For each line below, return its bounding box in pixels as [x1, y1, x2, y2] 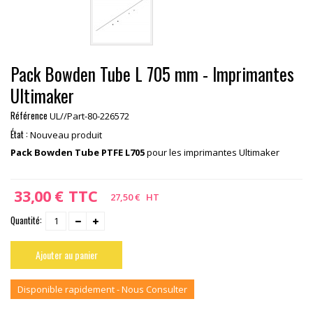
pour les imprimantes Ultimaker [145, 146, 279, 159]
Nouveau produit [30, 129, 102, 141]
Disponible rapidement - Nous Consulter [17, 283, 187, 296]
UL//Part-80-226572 [50, 110, 129, 122]
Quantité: [10, 213, 42, 227]
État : [10, 127, 28, 141]
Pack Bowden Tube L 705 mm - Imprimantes [10, 61, 294, 87]
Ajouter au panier [35, 247, 98, 262]
